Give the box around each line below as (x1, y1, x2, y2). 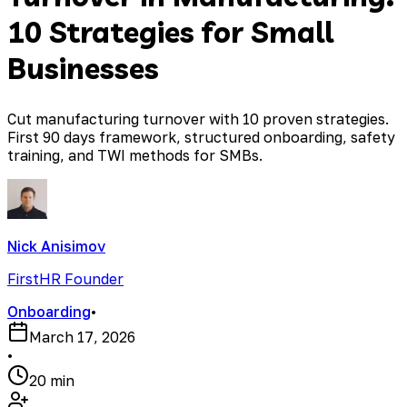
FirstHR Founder (7, 270, 124, 289)
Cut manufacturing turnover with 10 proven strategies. (7, 110, 389, 129)
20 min (29, 372, 74, 391)
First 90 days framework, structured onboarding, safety (7, 128, 395, 147)
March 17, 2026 (29, 328, 135, 347)
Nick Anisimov (7, 237, 105, 256)
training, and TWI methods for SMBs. (7, 146, 263, 165)
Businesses (7, 49, 159, 86)
